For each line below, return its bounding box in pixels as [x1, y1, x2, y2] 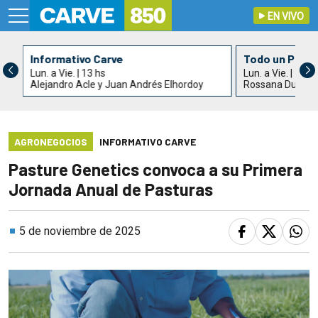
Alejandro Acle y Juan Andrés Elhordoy [30, 79, 204, 91]
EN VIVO [268, 11, 304, 23]
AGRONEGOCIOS [14, 136, 87, 148]
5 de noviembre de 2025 [19, 224, 141, 238]
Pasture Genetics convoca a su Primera [9, 159, 302, 180]
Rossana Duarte [243, 79, 315, 91]
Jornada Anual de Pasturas [9, 179, 213, 200]
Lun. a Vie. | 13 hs [30, 67, 106, 79]
